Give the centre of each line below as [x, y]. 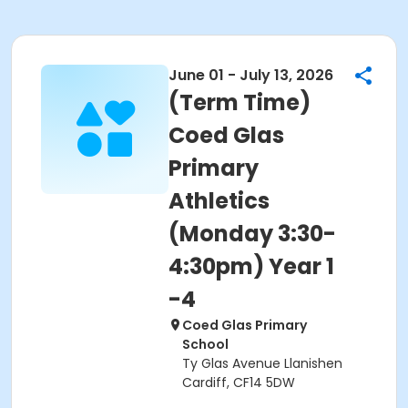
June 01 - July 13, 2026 [251, 75]
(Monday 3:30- [252, 234]
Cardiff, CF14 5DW [239, 382]
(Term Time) [240, 102]
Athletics [219, 201]
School [205, 344]
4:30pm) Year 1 [251, 266]
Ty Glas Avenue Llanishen [262, 363]
